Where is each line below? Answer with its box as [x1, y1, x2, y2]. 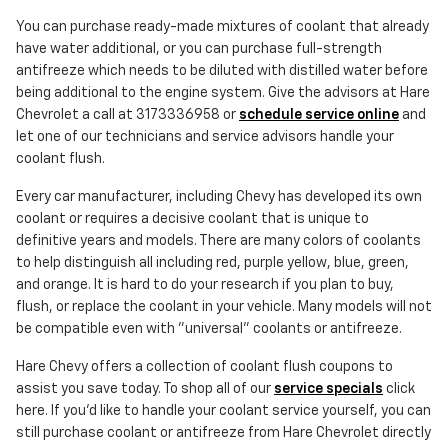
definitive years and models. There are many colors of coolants [16, 234, 421, 249]
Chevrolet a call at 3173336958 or [16, 108, 239, 123]
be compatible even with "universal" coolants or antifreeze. [16, 322, 402, 337]
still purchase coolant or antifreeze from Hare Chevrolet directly [16, 426, 431, 441]
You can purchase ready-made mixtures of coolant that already [16, 20, 429, 35]
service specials [274, 382, 383, 397]
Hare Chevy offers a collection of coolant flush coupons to [16, 360, 393, 375]
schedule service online [239, 108, 399, 123]
